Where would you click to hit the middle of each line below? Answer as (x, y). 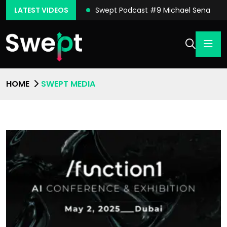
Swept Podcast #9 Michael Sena (153, 10)
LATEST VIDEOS (41, 10)
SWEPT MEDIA (68, 84)
